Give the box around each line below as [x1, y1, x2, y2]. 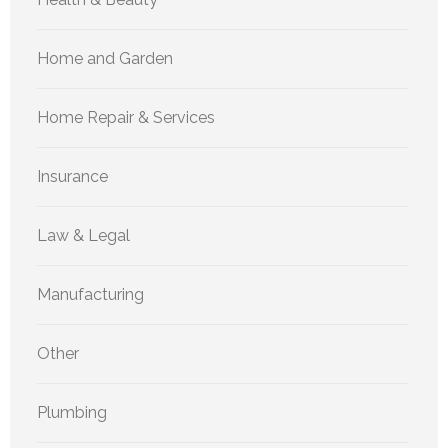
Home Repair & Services [37, 107, 215, 127]
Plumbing [37, 402, 107, 422]
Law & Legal [37, 225, 130, 245]
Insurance [37, 166, 108, 186]
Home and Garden [37, 48, 173, 68]
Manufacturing [37, 284, 144, 304]
